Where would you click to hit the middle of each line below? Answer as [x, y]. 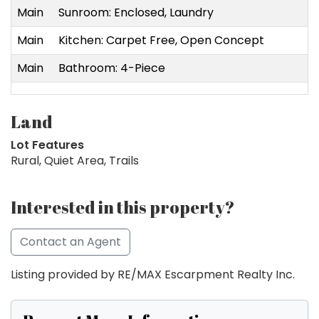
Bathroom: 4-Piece [112, 68]
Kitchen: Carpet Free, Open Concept [161, 41]
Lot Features [47, 145]
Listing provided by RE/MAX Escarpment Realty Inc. [153, 275]
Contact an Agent [70, 242]
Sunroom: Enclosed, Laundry [136, 13]
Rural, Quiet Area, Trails [75, 161]
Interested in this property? [123, 208]
